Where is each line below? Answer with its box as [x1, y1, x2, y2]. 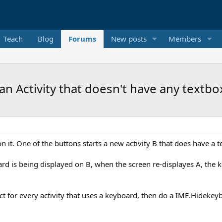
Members [168, 34, 202, 44]
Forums [68, 34, 96, 44]
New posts [111, 34, 147, 44]
